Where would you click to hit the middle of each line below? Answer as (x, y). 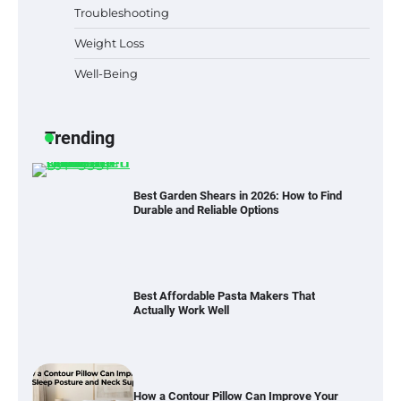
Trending (80, 138)
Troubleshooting (122, 13)
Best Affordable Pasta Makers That (224, 296)
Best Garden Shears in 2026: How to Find (237, 196)
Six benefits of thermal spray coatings (230, 103)
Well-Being (106, 74)
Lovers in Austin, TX (184, 10)
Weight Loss (109, 43)
